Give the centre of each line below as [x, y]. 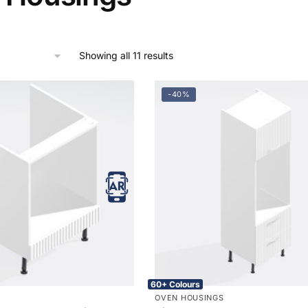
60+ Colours [176, 284]
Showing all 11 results [126, 55]
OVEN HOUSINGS [189, 297]
